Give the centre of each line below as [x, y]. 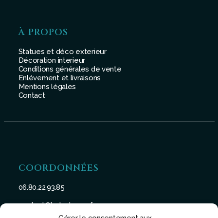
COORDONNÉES [58, 168]
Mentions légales [47, 86]
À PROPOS [43, 32]
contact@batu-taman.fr [57, 205]
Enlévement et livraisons [60, 78]
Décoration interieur [52, 60]
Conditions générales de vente [70, 69]
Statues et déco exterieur [62, 51]
